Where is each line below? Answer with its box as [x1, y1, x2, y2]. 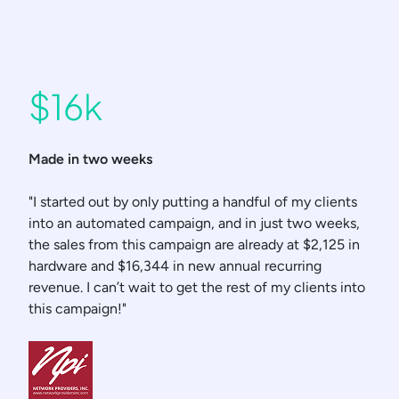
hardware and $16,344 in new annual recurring [28, 257, 322, 275]
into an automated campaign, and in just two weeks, [28, 215, 360, 232]
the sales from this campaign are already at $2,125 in [28, 236, 360, 254]
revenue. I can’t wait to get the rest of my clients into [28, 279, 365, 297]
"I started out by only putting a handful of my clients [28, 193, 357, 211]
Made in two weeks [28, 151, 156, 168]
